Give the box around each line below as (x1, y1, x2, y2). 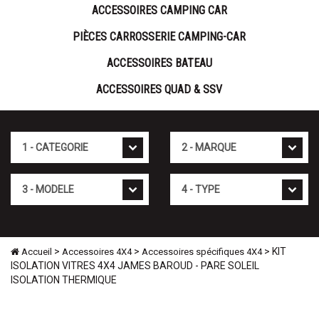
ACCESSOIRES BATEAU (106, 56, 212, 70)
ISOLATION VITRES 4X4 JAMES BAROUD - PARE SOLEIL (11, 260, 259, 272)
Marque (169, 132, 204, 145)
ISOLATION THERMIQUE (11, 274, 117, 286)
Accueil (19, 246, 52, 258)
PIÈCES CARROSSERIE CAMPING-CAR (73, 30, 246, 44)
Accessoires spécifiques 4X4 (142, 246, 262, 258)
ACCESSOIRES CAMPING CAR (91, 4, 227, 18)
